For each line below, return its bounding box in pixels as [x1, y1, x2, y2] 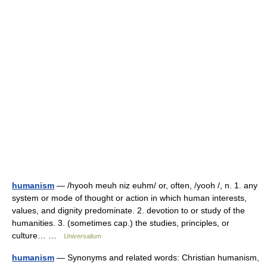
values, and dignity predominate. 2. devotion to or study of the [12, 206, 245, 215]
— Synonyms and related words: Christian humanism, [54, 253, 259, 262]
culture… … [12, 231, 64, 240]
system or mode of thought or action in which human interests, [12, 193, 247, 203]
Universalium [64, 232, 101, 240]
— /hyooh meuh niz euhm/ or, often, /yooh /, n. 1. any [54, 181, 257, 190]
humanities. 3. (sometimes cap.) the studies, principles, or [12, 218, 229, 228]
